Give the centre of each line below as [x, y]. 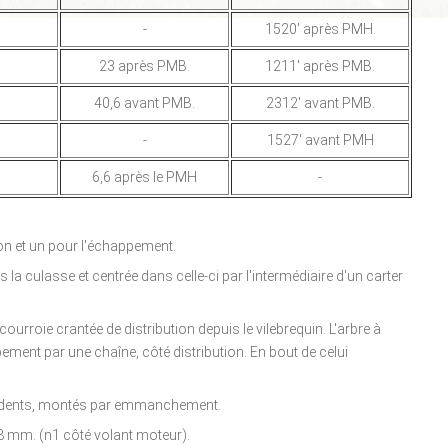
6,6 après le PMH [144, 177]
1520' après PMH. [320, 29]
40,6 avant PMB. [144, 103]
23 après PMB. [144, 66]
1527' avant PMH [320, 140]
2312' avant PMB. [320, 103]
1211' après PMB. [320, 66]
